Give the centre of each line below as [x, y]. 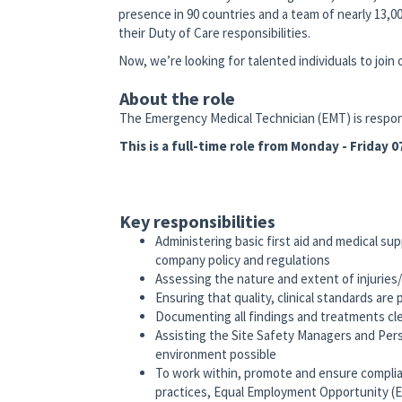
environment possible [216, 354]
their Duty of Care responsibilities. [214, 33]
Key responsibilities [197, 222]
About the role [177, 99]
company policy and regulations [243, 260]
